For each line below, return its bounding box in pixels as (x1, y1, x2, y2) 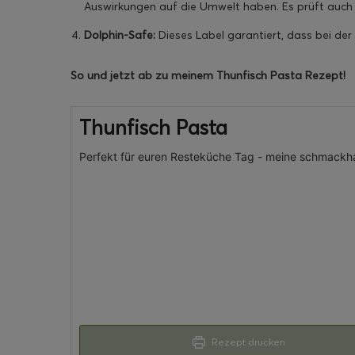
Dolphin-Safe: (84, 28, 155, 43)
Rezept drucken (208, 336, 285, 349)
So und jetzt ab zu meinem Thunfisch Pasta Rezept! (71, 68, 345, 83)
